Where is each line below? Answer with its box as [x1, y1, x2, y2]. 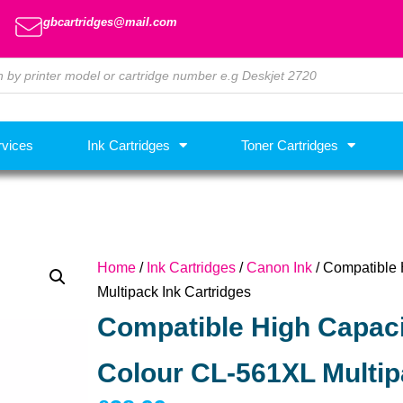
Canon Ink [246, 259, 312, 275]
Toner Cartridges [240, 137, 338, 153]
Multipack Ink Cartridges [96, 283, 251, 300]
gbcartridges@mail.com [43, 15, 177, 29]
